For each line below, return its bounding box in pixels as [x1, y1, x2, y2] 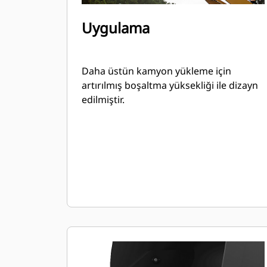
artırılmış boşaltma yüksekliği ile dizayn [82, 79, 258, 92]
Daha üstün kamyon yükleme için [82, 64, 231, 77]
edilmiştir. [82, 93, 125, 106]
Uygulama [82, 18, 150, 38]
